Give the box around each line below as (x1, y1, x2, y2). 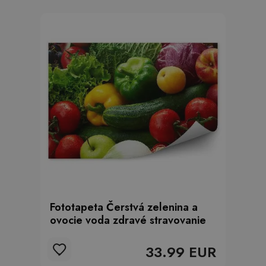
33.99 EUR (145, 242, 216, 262)
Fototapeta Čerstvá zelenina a (50, 199, 198, 215)
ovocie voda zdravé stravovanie (50, 213, 206, 228)
